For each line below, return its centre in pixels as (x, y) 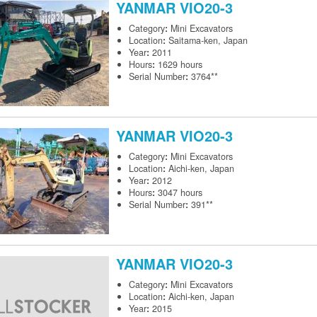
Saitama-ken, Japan (208, 41)
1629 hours (180, 65)
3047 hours (180, 193)
